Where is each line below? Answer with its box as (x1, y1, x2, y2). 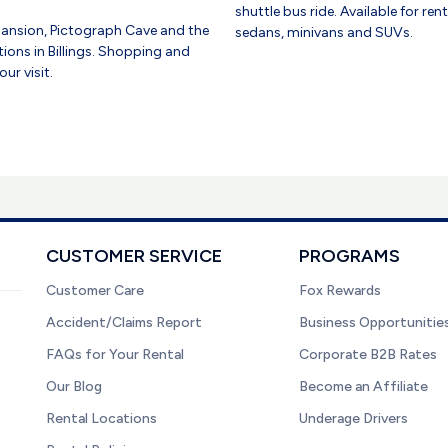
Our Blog (46, 378, 102, 395)
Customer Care (46, 282, 144, 299)
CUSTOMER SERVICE (46, 245, 222, 267)
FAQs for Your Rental (46, 346, 184, 363)
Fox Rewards (299, 282, 382, 299)
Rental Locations (46, 410, 157, 427)
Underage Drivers (299, 410, 409, 427)
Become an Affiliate (299, 378, 429, 395)
